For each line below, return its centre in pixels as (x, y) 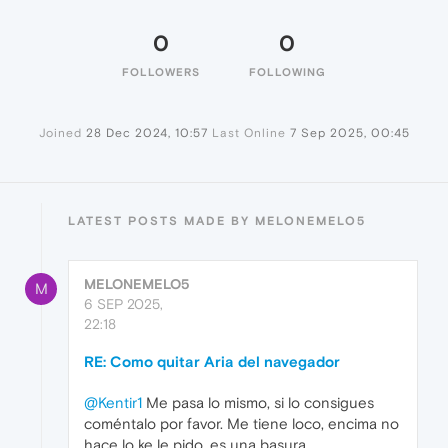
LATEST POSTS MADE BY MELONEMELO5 (217, 221)
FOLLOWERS (161, 72)
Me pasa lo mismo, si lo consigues (258, 403)
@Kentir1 (113, 403)
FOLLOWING (287, 72)
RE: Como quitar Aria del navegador (212, 362)
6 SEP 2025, (123, 304)
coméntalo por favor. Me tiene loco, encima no (241, 424)
